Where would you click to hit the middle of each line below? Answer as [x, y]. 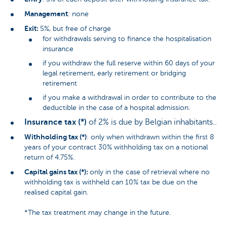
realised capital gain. [56, 192]
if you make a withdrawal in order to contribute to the [129, 97]
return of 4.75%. [49, 157]
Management [46, 13]
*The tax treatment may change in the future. [98, 212]
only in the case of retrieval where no [150, 172]
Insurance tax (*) [55, 122]
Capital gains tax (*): [57, 172]
